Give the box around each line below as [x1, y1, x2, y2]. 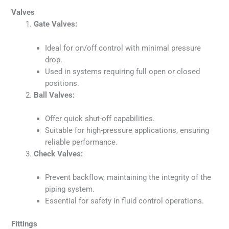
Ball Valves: [34, 90, 75, 100]
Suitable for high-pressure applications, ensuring [45, 125, 210, 135]
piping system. [45, 185, 95, 194]
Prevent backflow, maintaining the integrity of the [45, 173, 212, 182]
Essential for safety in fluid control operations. [45, 196, 204, 206]
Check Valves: [34, 149, 83, 158]
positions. [45, 78, 80, 88]
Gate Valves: [34, 19, 78, 29]
